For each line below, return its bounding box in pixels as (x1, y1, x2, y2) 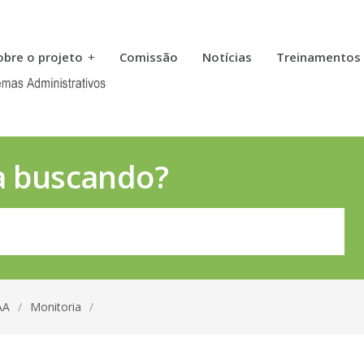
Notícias (202, 49, 252, 65)
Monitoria (30, 299, 81, 314)
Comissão (119, 49, 178, 65)
